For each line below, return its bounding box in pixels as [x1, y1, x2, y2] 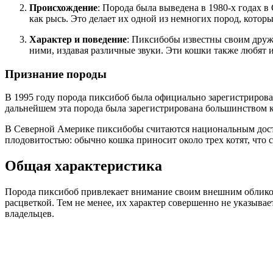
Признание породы [5, 67, 107, 80]
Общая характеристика [5, 158, 162, 174]
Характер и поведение [29, 34, 127, 44]
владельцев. [5, 208, 54, 219]
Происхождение [29, 2, 97, 13]
